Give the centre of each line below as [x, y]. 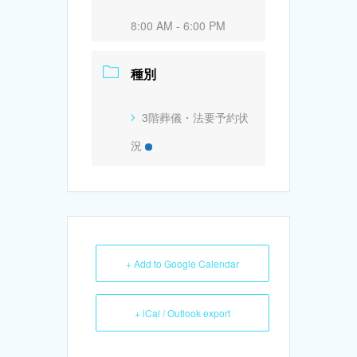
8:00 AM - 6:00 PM [178, 25]
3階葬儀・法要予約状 [195, 117]
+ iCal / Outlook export [182, 312]
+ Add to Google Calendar [182, 263]
